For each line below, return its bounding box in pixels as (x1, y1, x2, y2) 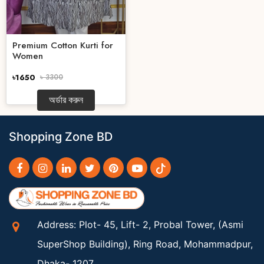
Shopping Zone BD (9, 130, 113, 144)
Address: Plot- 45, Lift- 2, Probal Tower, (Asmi (37, 219, 244, 231)
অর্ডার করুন (49, 95, 83, 105)
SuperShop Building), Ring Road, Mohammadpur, (37, 238, 253, 250)
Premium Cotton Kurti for (12, 39, 113, 52)
